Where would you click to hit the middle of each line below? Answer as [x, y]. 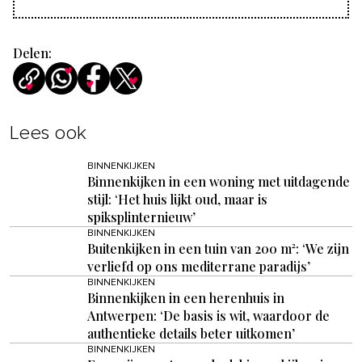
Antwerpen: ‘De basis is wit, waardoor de [208, 316]
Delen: [32, 53]
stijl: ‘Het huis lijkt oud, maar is [177, 200]
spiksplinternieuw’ [141, 217]
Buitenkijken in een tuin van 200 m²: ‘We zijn [218, 249]
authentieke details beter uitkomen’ [191, 334]
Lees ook [48, 134]
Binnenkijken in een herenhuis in [186, 298]
